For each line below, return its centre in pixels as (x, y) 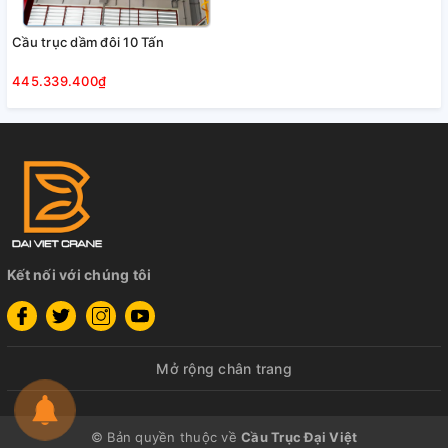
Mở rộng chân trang (224, 369)
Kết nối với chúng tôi (79, 275)
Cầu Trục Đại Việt (299, 437)
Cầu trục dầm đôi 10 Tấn (88, 42)
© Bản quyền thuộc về (165, 437)
